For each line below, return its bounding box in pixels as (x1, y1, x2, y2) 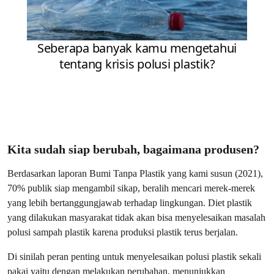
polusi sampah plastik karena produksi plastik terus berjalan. (7, 226, 238, 238)
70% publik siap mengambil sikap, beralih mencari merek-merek (7, 182, 255, 194)
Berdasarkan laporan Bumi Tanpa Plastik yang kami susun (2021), (7, 168, 263, 179)
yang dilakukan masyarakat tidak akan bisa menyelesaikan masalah (7, 212, 265, 223)
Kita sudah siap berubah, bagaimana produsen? (7, 143, 259, 156)
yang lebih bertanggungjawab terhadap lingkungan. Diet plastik (7, 197, 252, 209)
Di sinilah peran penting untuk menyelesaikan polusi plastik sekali (7, 251, 261, 262)
